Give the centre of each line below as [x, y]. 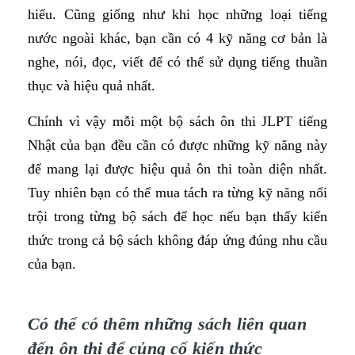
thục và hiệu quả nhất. [92, 85]
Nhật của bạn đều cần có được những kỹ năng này [177, 145]
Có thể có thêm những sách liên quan [167, 323]
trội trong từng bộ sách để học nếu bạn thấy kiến [177, 216]
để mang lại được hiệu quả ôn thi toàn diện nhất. [177, 168]
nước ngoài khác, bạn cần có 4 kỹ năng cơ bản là [177, 38]
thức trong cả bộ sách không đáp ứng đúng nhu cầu [177, 240]
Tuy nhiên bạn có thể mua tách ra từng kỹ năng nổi [177, 192]
